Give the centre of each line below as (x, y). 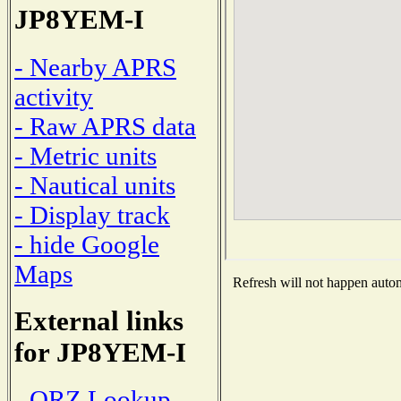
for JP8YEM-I (100, 352)
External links (99, 321)
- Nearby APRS (95, 67)
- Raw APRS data (105, 126)
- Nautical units (95, 185)
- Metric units (85, 155)
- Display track (92, 214)
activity (54, 96)
